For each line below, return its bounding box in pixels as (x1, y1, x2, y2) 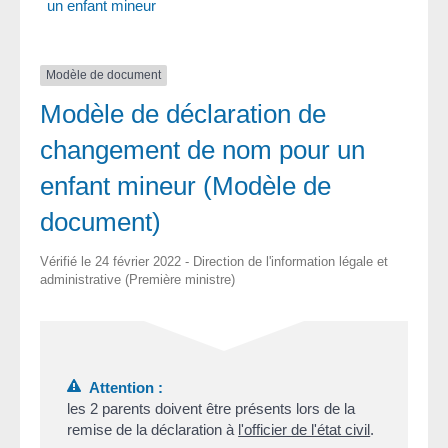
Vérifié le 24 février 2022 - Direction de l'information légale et (40, 253, 388, 269)
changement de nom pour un (40, 134, 365, 165)
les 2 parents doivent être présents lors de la (67, 399, 356, 417)
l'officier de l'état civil (238, 420, 371, 438)
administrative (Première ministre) (40, 271, 235, 287)
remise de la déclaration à (67, 420, 239, 438)
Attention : (81, 378, 164, 396)
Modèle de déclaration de (40, 98, 326, 129)
